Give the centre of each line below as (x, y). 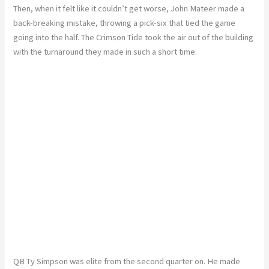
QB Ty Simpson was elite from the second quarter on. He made (127, 261)
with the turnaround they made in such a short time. (105, 52)
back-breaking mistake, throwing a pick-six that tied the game (125, 23)
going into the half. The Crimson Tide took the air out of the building (134, 38)
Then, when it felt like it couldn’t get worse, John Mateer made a (129, 9)
